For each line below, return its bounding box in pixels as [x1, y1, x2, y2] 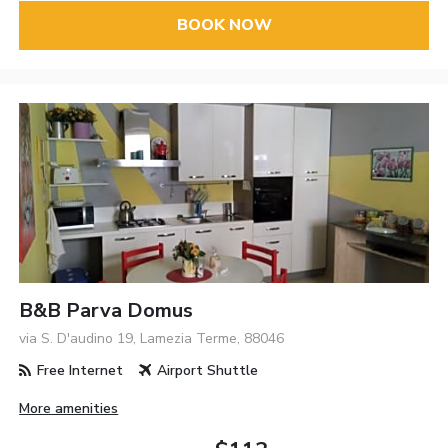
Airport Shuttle [153, 360, 259, 380]
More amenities [19, 399, 119, 419]
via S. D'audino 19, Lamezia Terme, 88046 [19, 328, 285, 348]
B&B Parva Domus [19, 296, 194, 324]
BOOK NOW [176, 14, 272, 37]
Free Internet [33, 360, 124, 380]
